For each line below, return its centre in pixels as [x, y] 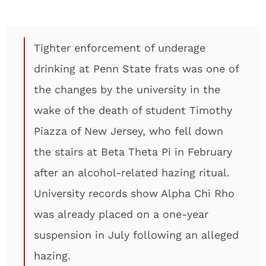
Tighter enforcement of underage [120, 48]
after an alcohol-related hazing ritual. [132, 172]
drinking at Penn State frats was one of [137, 69]
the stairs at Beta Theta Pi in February [133, 152]
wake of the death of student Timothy [133, 110]
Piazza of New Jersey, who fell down [129, 131]
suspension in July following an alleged [136, 235]
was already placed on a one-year [121, 214]
